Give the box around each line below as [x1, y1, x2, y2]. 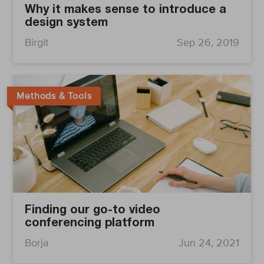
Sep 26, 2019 [176, 37, 239, 48]
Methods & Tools [16, 91, 92, 101]
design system [25, 17, 108, 29]
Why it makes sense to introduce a [25, 4, 227, 16]
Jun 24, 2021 [178, 237, 239, 249]
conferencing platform [25, 217, 155, 230]
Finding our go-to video [25, 204, 161, 217]
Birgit [25, 37, 49, 48]
